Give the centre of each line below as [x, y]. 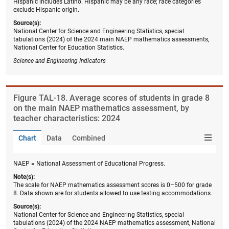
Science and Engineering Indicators [60, 61]
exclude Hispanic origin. [46, 9]
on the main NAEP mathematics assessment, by [101, 108]
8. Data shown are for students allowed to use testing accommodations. [113, 193]
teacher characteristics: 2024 [67, 118]
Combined [89, 138]
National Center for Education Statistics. [69, 47]
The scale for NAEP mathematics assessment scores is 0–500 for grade [112, 185]
